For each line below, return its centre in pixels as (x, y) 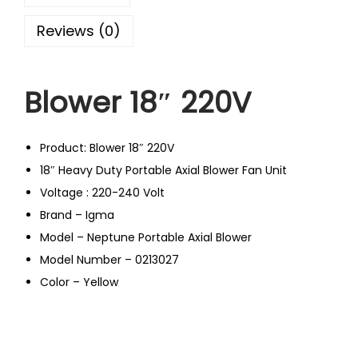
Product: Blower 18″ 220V (107, 148)
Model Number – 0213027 (109, 260)
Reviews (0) (79, 31)
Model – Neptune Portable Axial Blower (146, 238)
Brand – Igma (77, 215)
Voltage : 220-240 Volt (102, 193)
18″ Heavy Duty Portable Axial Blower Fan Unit (163, 171)
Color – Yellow (79, 282)
